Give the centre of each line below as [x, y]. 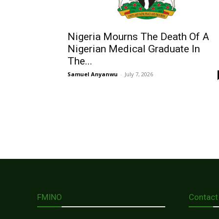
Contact [203, 197]
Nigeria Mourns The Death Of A [138, 37]
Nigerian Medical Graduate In [134, 49]
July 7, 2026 [139, 74]
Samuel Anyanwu [93, 74]
